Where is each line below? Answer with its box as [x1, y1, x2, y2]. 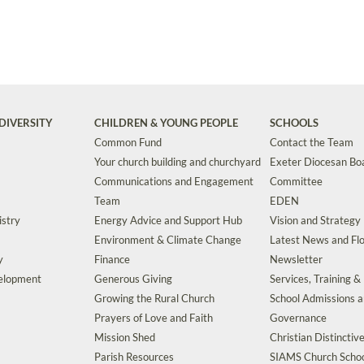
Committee [270, 175, 323, 188]
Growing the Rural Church [94, 292, 214, 305]
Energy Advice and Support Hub [94, 214, 242, 227]
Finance [94, 253, 130, 266]
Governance [270, 311, 327, 325]
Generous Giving [94, 272, 172, 286]
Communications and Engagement [94, 175, 253, 188]
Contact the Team [270, 136, 353, 149]
